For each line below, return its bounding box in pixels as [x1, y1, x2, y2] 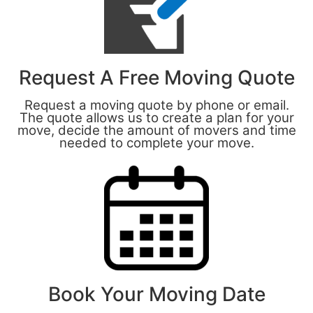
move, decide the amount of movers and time [17, 122, 296, 139]
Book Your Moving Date [48, 282, 265, 307]
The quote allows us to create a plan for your [19, 110, 294, 126]
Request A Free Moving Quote [18, 66, 295, 90]
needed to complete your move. [59, 135, 254, 152]
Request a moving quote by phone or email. [24, 97, 289, 114]
